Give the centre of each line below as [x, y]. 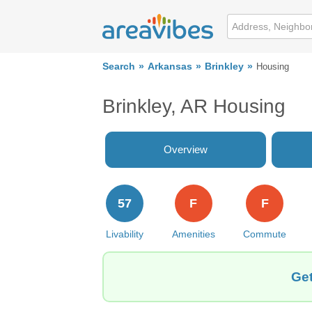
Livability [125, 234]
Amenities [193, 234]
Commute [265, 234]
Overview [186, 149]
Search [119, 67]
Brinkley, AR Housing [194, 106]
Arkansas [170, 67]
